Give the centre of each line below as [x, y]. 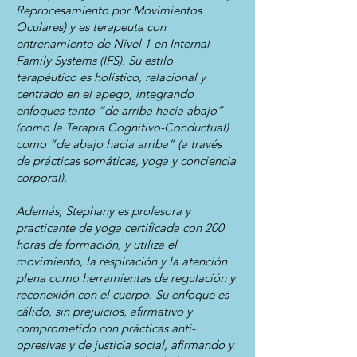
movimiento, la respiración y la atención [122, 261]
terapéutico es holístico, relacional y [111, 77]
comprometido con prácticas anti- [106, 328]
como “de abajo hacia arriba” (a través [119, 144]
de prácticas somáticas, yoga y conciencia [126, 161]
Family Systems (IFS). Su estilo [94, 60]
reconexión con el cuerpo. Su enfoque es [122, 294]
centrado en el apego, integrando [105, 94]
